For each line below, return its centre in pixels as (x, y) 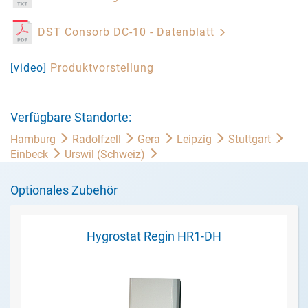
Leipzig (196, 139)
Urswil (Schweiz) (106, 154)
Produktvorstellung (102, 68)
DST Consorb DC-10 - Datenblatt (128, 32)
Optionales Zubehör (64, 190)
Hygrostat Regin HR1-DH (154, 236)
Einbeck (31, 154)
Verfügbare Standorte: (71, 117)
